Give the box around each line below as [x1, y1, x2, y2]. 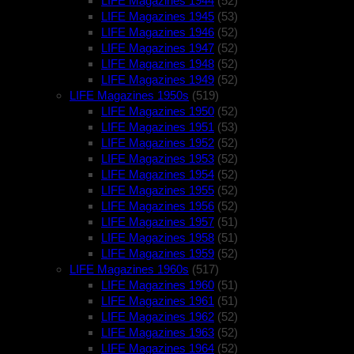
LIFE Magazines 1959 [101, 247, 214, 261]
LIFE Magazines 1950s [70, 88, 189, 103]
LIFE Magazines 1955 [101, 183, 214, 198]
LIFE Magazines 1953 [101, 152, 214, 166]
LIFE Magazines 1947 [101, 41, 214, 55]
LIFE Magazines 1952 [101, 136, 214, 150]
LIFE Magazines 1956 [101, 199, 214, 213]
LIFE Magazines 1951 [101, 120, 214, 134]
